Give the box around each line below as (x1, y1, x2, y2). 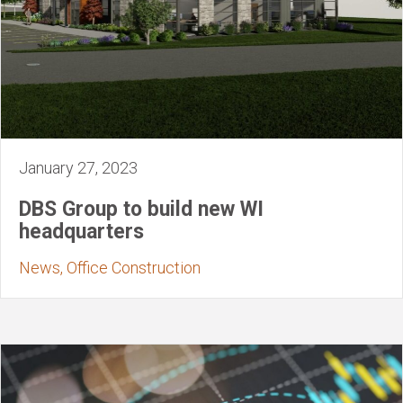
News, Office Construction (19, 258, 201, 278)
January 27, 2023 (19, 158, 138, 178)
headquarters (19, 219, 144, 245)
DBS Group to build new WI (19, 197, 264, 222)
